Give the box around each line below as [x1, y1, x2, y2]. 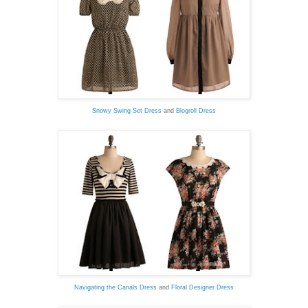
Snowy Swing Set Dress [92, 107, 162, 114]
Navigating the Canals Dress [74, 283, 157, 291]
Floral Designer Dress [171, 283, 234, 291]
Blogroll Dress [176, 107, 216, 114]
